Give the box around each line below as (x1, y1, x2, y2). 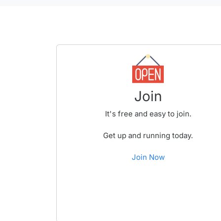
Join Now (131, 152, 165, 162)
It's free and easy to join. (105, 109, 191, 118)
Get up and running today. (103, 131, 193, 140)
